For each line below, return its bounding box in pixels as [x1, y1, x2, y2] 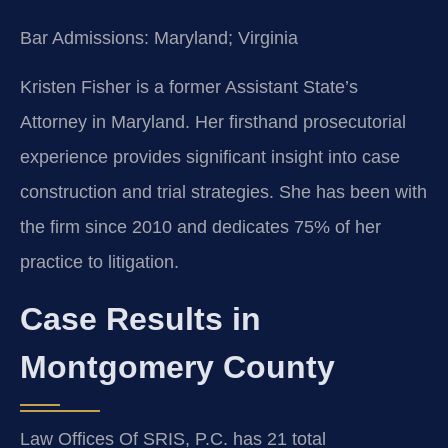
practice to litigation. [20, 252, 179, 273]
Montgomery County [20, 348, 335, 385]
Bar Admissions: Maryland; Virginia [20, 27, 298, 48]
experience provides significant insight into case [20, 147, 400, 168]
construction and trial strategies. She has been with [20, 182, 427, 203]
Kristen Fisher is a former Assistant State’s [20, 77, 358, 98]
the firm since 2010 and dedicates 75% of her [20, 217, 381, 238]
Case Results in [20, 300, 261, 337]
